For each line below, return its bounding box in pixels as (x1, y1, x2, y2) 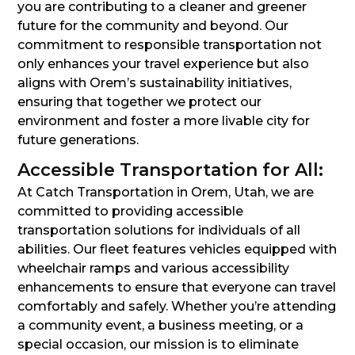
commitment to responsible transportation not (17, 37, 322, 53)
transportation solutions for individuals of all (17, 223, 300, 239)
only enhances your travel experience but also (17, 56, 309, 72)
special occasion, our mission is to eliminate (17, 337, 299, 353)
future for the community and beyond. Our (17, 18, 288, 34)
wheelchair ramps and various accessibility (17, 261, 289, 277)
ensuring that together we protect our (17, 94, 261, 110)
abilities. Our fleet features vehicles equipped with (17, 242, 337, 258)
